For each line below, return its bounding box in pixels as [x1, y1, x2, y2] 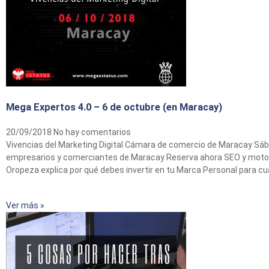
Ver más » [6, 200, 44, 210]
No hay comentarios [53, 127, 131, 137]
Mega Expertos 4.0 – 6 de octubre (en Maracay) [6, 101, 222, 113]
